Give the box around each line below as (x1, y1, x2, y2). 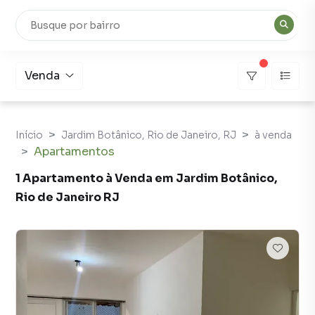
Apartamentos (34, 144, 115, 159)
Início (15, 129, 43, 141)
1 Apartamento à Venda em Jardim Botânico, (15, 171, 277, 186)
